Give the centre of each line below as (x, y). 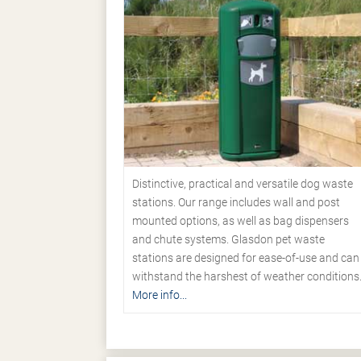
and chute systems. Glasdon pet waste (228, 239)
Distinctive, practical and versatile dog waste (243, 183)
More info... (160, 295)
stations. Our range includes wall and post (236, 202)
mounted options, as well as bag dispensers (241, 220)
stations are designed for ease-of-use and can (246, 257)
